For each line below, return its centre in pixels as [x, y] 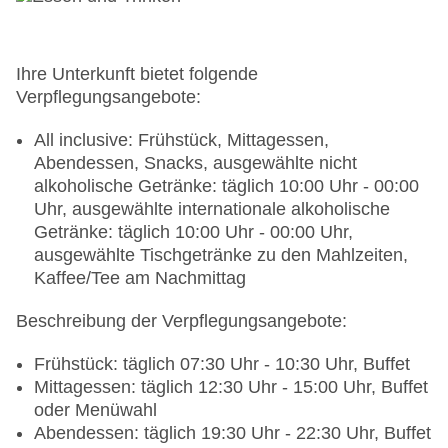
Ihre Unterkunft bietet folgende [137, 74]
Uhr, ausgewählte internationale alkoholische [212, 209]
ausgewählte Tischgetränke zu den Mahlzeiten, [221, 255]
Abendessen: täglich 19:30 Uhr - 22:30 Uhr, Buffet [232, 433]
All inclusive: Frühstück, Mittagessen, [181, 140]
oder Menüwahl [95, 410]
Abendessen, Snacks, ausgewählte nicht [195, 163]
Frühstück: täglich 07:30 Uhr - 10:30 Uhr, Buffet [222, 364]
